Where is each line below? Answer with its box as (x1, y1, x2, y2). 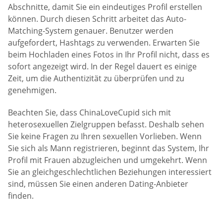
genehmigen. (8, 84, 56, 96)
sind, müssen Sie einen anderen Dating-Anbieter (8, 178, 188, 190)
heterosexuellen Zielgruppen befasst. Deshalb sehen (8, 119, 204, 130)
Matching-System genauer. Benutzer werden (8, 25, 173, 36)
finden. (8, 190, 34, 202)
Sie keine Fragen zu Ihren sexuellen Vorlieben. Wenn (8, 131, 202, 142)
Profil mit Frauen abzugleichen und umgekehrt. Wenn (8, 155, 207, 166)
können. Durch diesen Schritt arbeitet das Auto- (8, 13, 186, 24)
